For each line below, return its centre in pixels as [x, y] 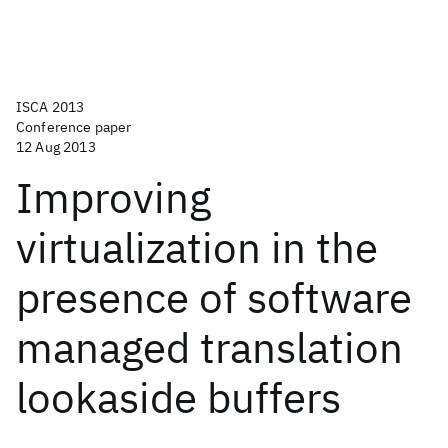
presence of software [214, 297]
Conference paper [74, 127]
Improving [113, 197]
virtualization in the [197, 247]
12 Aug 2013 [56, 147]
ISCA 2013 [50, 107]
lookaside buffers [178, 397]
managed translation [209, 347]
